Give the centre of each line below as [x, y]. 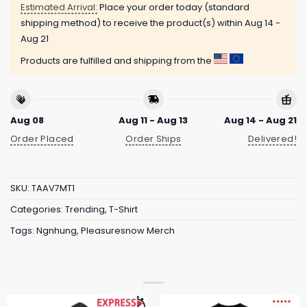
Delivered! [272, 138]
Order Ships [153, 138]
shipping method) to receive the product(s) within [133, 23]
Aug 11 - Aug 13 [153, 121]
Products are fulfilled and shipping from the [117, 60]
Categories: [38, 210]
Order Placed [42, 138]
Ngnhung [57, 231]
